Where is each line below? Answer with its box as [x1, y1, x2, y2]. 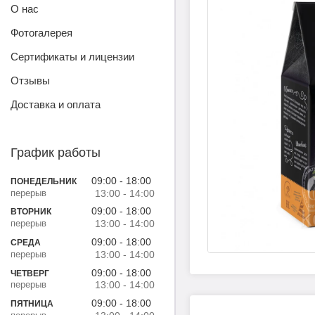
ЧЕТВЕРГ [11, 268, 49, 278]
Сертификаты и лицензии [11, 51, 134, 63]
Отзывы [11, 75, 50, 87]
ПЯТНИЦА [11, 299, 53, 309]
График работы [11, 146, 101, 160]
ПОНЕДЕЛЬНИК [11, 176, 77, 186]
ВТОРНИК [11, 207, 51, 217]
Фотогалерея [11, 27, 72, 39]
